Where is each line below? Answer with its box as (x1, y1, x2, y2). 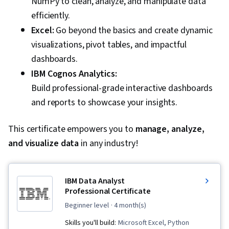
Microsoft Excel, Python (118, 218, 189, 228)
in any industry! (79, 137, 139, 150)
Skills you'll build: (65, 218, 116, 228)
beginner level (69, 200, 109, 211)
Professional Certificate (65, 186, 151, 197)
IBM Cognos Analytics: (31, 67, 117, 80)
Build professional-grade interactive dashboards (31, 82, 213, 95)
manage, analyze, (135, 123, 205, 135)
